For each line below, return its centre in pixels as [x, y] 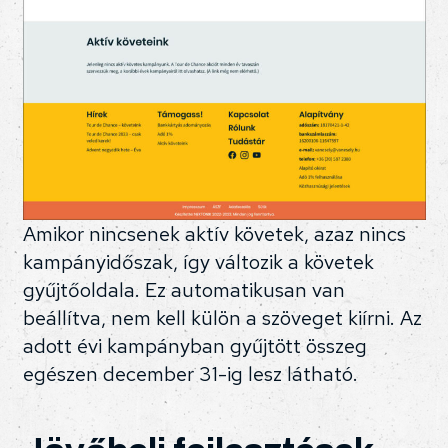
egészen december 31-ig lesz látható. [190, 374]
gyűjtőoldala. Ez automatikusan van [183, 290]
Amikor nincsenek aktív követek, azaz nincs [214, 234]
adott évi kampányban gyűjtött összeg [194, 346]
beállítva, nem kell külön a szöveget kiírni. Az [222, 318]
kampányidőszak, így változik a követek [198, 262]
